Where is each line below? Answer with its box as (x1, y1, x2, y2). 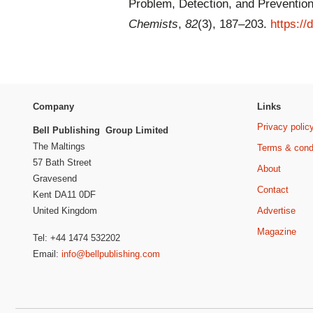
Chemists (129, 17, 178, 31)
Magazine (256, 226, 296, 237)
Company (33, 101, 74, 112)
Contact (256, 184, 289, 195)
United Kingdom (33, 205, 97, 217)
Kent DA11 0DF (33, 189, 96, 201)
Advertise (256, 205, 296, 216)
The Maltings (33, 141, 85, 152)
